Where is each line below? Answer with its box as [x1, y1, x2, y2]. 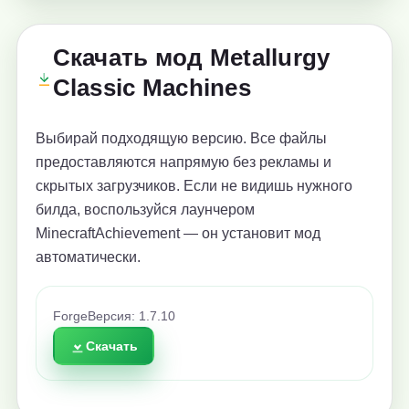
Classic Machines [52, 74, 251, 102]
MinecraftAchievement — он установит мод [36, 225, 320, 242]
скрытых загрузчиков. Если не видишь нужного [36, 178, 352, 194]
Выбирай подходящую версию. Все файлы [36, 131, 327, 147]
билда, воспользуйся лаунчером [36, 202, 255, 218]
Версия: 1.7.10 [88, 309, 175, 324]
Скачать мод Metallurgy [52, 44, 330, 72]
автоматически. [36, 249, 141, 266]
